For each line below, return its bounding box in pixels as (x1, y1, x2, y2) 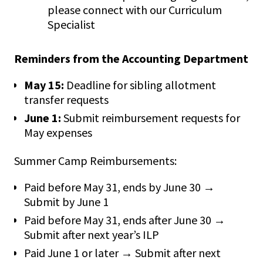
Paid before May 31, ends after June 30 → (24, 213, 225, 228)
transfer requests (24, 92, 109, 107)
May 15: (24, 77, 64, 93)
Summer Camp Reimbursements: (14, 153, 177, 168)
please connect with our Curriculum (48, 2, 222, 18)
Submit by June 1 (24, 194, 109, 210)
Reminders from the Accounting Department (14, 51, 248, 66)
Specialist (48, 17, 95, 32)
